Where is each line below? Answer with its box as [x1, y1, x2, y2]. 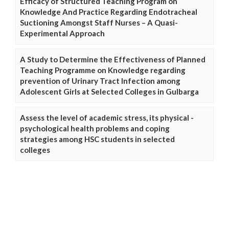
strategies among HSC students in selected [20, 134, 175, 144]
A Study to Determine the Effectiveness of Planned [20, 54, 205, 64]
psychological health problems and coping [20, 123, 170, 133]
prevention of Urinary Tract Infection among [20, 76, 180, 85]
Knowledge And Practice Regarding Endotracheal [20, 7, 197, 16]
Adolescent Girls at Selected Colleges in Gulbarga [20, 86, 199, 96]
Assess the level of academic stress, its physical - [20, 112, 194, 122]
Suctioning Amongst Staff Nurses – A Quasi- [20, 17, 178, 27]
